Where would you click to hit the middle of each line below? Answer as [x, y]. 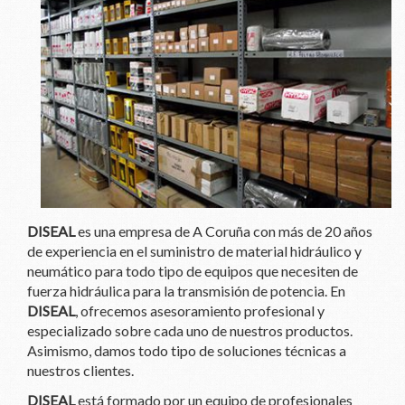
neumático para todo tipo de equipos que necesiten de [193, 271]
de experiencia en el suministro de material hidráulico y [194, 251]
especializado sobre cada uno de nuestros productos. [190, 330]
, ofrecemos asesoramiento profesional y [200, 311]
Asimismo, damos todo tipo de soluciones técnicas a [187, 350]
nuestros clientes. [80, 370]
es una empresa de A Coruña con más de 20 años [224, 231]
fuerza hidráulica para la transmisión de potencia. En [186, 291]
